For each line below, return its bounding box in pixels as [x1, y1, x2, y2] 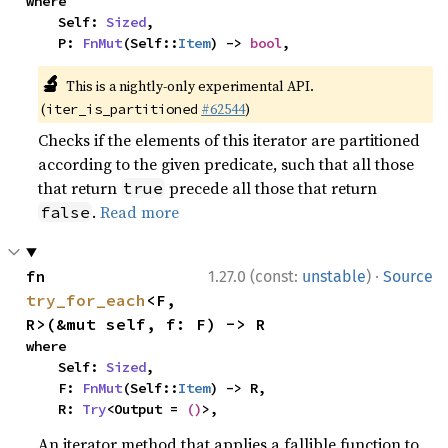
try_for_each [26, 290, 147, 310]
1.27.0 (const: [208, 267, 302, 286]
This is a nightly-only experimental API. [65, 76, 314, 96]
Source [383, 267, 433, 286]
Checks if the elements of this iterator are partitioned [38, 129, 421, 151]
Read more [100, 201, 180, 223]
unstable [302, 267, 366, 286]
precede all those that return [165, 177, 378, 199]
